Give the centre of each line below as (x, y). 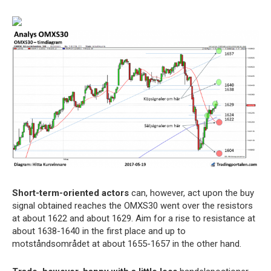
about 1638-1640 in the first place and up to (99, 231)
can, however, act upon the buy (191, 193)
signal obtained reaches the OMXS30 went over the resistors (132, 206)
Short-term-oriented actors (70, 193)
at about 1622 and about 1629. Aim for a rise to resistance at (134, 219)
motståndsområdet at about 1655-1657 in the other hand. (127, 244)
